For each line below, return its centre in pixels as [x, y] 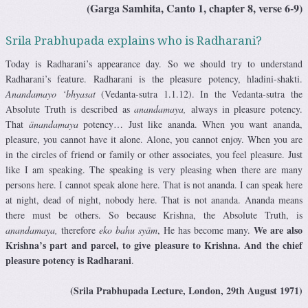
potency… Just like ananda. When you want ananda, [190, 124]
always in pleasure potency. [245, 109]
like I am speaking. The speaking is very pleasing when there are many [154, 169]
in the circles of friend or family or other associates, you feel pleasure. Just [154, 154]
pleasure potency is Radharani [68, 260]
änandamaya [53, 124]
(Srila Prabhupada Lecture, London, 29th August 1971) [186, 290]
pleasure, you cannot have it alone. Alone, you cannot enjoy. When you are [154, 139]
